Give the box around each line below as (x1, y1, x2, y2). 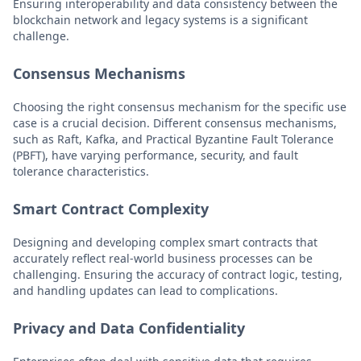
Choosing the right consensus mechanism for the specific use (13, 99, 346, 114)
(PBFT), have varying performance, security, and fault (13, 147, 298, 163)
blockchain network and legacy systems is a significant (13, 12, 308, 27)
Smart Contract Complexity (13, 199, 209, 218)
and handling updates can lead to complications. (13, 283, 278, 298)
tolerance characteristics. (13, 164, 149, 179)
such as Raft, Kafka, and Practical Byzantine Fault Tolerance (13, 131, 334, 147)
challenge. (13, 28, 69, 44)
